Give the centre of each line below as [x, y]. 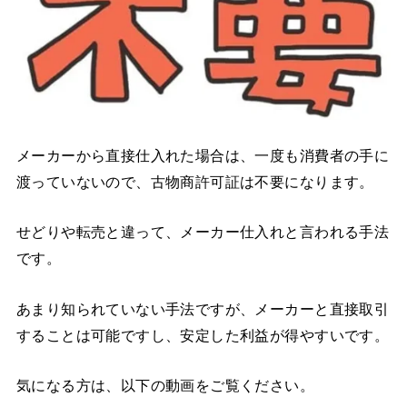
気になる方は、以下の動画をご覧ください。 [165, 386]
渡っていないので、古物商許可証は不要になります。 [195, 182]
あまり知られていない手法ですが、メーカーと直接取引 [203, 308]
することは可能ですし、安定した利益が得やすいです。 [203, 335]
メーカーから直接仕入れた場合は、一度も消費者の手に [203, 156]
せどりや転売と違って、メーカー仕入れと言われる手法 [203, 232]
